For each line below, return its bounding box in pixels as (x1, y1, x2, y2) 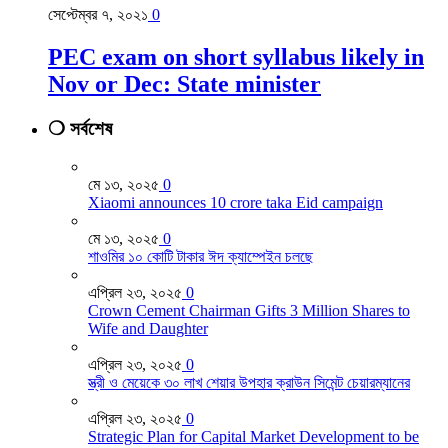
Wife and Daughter (88, 320, 208, 338)
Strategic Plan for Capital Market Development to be (88, 428, 419, 446)
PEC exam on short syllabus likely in (48, 43, 424, 70)
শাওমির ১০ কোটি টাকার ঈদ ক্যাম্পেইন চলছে (88, 248, 313, 266)
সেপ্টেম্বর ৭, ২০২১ (48, 5, 148, 23)
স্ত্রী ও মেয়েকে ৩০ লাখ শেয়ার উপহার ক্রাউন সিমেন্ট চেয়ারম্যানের (88, 374, 410, 392)
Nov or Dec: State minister (48, 70, 321, 97)
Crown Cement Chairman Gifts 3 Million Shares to (88, 302, 410, 320)
